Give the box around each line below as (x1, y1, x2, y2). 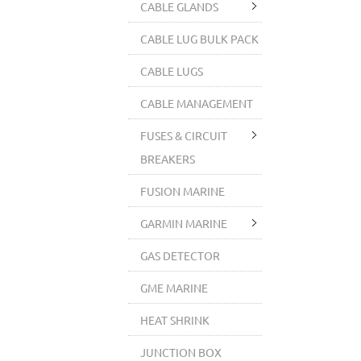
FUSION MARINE (140, 184, 226, 198)
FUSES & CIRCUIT (140, 128, 228, 143)
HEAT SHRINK (140, 313, 210, 327)
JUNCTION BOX (140, 345, 222, 359)
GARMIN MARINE (140, 216, 228, 230)
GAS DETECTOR (140, 248, 221, 263)
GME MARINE (140, 280, 209, 295)
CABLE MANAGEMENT (140, 96, 254, 110)
